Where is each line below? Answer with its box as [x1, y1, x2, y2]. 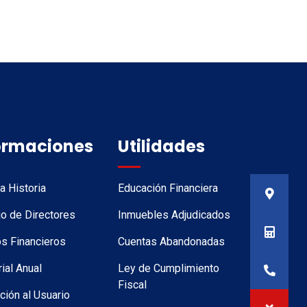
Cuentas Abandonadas [117, 235, 225, 248]
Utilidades [117, 135, 205, 158]
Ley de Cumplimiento [117, 262, 219, 275]
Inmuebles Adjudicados [117, 208, 230, 221]
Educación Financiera [117, 182, 218, 195]
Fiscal [117, 278, 147, 291]
